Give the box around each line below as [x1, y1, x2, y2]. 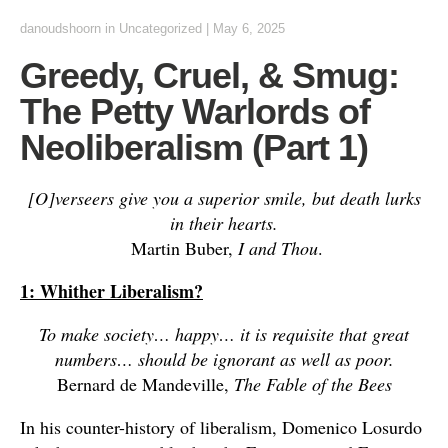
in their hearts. [170, 211, 278, 235]
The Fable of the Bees [233, 372, 392, 396]
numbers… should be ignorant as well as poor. [54, 347, 394, 371]
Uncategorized [119, 21, 202, 36]
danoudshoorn [20, 21, 101, 36]
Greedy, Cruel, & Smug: [20, 55, 399, 96]
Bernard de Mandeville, [56, 372, 234, 396]
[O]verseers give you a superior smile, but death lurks [27, 186, 421, 210]
